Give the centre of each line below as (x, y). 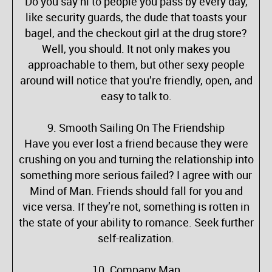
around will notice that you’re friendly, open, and (136, 80)
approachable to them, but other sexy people (136, 64)
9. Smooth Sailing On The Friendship (136, 127)
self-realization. (136, 238)
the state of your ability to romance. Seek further (136, 222)
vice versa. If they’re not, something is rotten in (136, 206)
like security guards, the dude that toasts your (136, 17)
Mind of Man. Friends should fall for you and (136, 191)
